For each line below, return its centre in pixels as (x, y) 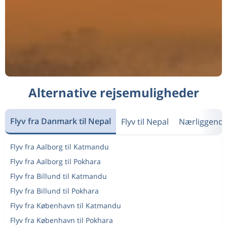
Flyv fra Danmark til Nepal (61, 121)
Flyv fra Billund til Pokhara (54, 191)
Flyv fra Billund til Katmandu (59, 176)
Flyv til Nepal (145, 122)
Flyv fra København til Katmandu (66, 205)
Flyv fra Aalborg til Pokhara (55, 161)
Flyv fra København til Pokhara (62, 220)
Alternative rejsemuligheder (113, 92)
